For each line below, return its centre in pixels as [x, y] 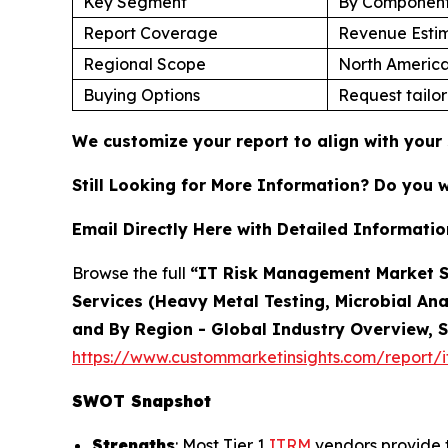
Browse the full [131, 272]
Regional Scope [144, 63]
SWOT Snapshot [141, 400]
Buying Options [141, 94]
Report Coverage [150, 32]
